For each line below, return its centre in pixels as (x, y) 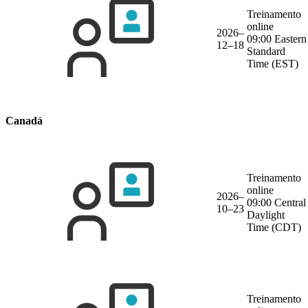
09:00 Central (276, 203)
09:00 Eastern (277, 38)
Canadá (24, 120)
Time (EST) (273, 63)
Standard (266, 51)
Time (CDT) (274, 228)
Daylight (266, 215)
